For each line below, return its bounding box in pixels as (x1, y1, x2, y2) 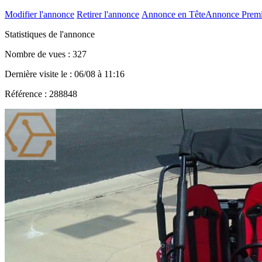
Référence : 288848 (5, 88, 77, 99)
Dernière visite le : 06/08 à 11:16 (5, 68, 125, 79)
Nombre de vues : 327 (5, 49, 87, 59)
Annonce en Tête (142, 9, 205, 19)
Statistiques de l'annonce (5, 29, 95, 39)
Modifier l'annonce (5, 9, 74, 19)
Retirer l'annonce (77, 9, 139, 19)
